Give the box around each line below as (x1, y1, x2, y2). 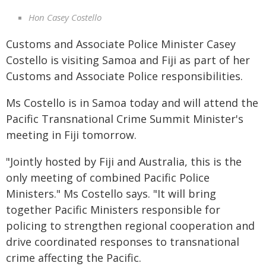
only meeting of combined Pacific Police (6, 170, 210, 185)
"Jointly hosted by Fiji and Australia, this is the (6, 154, 242, 169)
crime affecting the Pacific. (6, 250, 141, 265)
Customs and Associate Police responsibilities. (6, 68, 243, 83)
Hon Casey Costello (28, 11, 102, 23)
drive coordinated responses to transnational (6, 234, 239, 249)
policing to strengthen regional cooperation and (6, 218, 255, 233)
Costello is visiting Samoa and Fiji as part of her (6, 52, 250, 67)
